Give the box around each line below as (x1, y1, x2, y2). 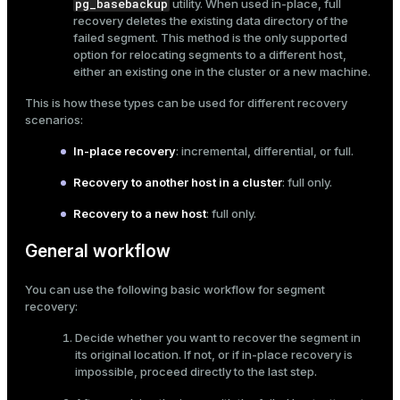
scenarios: (25, 112, 83, 128)
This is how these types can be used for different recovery (25, 96, 347, 111)
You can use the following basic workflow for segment (25, 282, 325, 297)
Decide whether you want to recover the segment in (75, 330, 361, 346)
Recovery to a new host (73, 206, 206, 221)
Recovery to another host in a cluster (73, 175, 282, 190)
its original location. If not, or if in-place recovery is (75, 347, 353, 362)
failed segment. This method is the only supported (73, 30, 347, 46)
